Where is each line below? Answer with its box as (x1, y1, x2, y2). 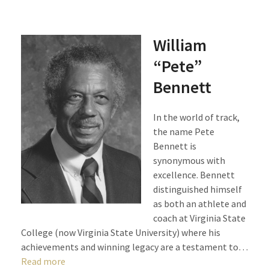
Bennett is (153, 140, 196, 152)
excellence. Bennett (153, 169, 235, 181)
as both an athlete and (153, 198, 246, 210)
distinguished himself (153, 183, 242, 195)
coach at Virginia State (153, 212, 246, 224)
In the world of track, (153, 111, 240, 123)
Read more (20, 255, 65, 267)
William (153, 34, 207, 56)
